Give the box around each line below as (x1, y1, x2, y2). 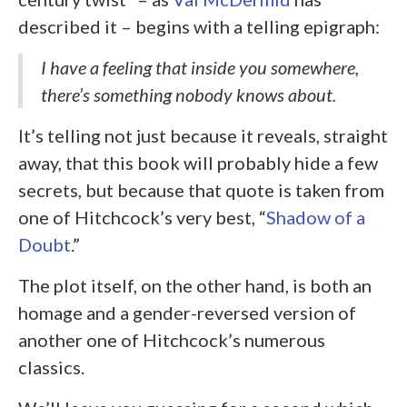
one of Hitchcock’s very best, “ (18, 206, 266, 229)
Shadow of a (266, 206, 365, 229)
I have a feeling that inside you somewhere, (41, 56, 359, 79)
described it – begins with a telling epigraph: (18, 15, 380, 38)
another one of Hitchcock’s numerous (18, 329, 325, 352)
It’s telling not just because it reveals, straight (18, 124, 388, 147)
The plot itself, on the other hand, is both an (18, 274, 372, 297)
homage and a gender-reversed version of (18, 302, 356, 324)
